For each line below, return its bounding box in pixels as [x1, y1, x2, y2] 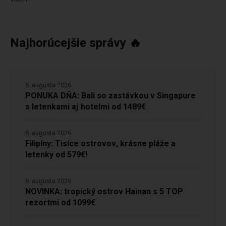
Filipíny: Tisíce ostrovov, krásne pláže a [25, 137, 176, 150]
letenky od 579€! [25, 148, 87, 161]
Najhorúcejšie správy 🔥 [10, 34, 141, 52]
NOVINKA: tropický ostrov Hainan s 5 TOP [25, 185, 183, 198]
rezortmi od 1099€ [25, 196, 95, 209]
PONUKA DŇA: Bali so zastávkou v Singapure [25, 89, 196, 102]
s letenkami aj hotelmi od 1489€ [25, 100, 146, 113]
